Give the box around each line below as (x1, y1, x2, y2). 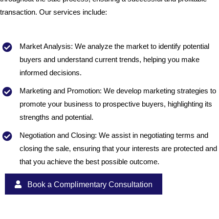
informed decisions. (20, 69, 82, 77)
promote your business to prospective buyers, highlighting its (20, 100, 212, 109)
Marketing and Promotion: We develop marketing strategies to (20, 87, 216, 95)
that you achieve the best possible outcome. (20, 158, 159, 166)
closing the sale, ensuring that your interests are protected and (20, 145, 217, 153)
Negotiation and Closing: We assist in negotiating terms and (20, 131, 208, 140)
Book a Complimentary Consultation (27, 180, 153, 189)
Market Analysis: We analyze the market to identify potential (20, 43, 209, 51)
